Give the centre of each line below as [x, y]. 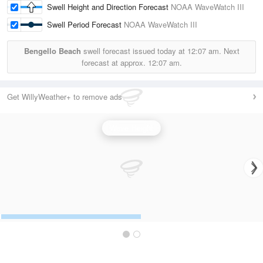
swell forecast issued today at [134, 51]
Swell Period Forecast [85, 24]
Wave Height [131, 128]
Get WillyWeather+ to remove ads [65, 97]
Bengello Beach [52, 51]
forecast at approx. [114, 63]
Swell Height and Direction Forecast [109, 7]
